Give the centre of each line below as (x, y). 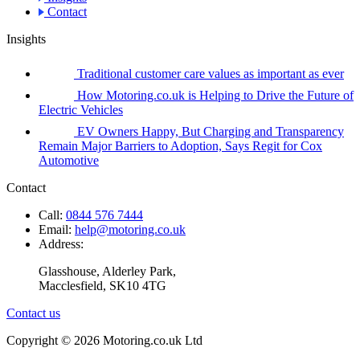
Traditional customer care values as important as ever (209, 73)
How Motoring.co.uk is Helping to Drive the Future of (214, 95)
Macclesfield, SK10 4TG (102, 285)
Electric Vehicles (81, 109)
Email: (57, 229)
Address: (61, 243)
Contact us (33, 313)
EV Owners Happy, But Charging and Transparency (209, 131)
